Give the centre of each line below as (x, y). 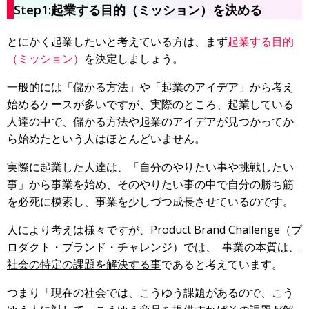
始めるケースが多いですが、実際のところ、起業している (150, 104)
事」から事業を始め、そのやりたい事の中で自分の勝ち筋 (150, 185)
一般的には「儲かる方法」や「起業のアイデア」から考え (150, 87)
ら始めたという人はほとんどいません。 (106, 139)
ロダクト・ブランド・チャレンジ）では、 (114, 247)
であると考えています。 (222, 265)
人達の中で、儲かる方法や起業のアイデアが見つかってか (150, 122)
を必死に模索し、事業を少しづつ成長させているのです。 (150, 202)
